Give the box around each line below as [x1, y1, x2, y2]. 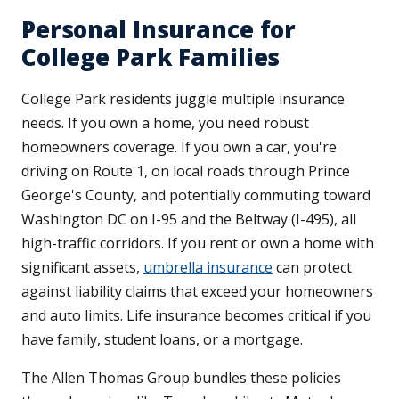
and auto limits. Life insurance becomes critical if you [21, 305, 371, 326]
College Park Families [21, 41, 281, 74]
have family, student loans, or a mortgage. [21, 330, 303, 350]
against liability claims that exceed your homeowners [21, 281, 373, 302]
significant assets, [21, 257, 143, 278]
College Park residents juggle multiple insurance [21, 89, 345, 110]
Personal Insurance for [21, 13, 297, 46]
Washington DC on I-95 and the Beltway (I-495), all [21, 209, 356, 230]
